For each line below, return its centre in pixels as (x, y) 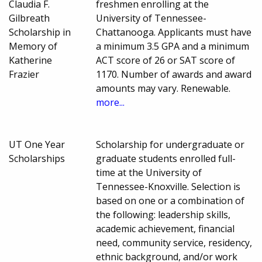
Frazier (24, 74)
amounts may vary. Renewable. (163, 88)
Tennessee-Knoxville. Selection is (168, 186)
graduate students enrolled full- (166, 158)
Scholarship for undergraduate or (170, 144)
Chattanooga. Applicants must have (174, 32)
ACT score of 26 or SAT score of (166, 60)
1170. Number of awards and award (174, 74)
